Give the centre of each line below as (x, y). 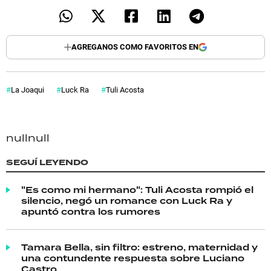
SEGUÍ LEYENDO (47, 162)
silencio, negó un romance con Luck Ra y (127, 201)
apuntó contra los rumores (91, 211)
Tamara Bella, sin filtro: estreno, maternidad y (139, 247)
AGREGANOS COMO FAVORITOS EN (135, 47)
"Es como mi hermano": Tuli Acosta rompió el (137, 190)
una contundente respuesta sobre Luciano (133, 258)
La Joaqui (28, 89)
